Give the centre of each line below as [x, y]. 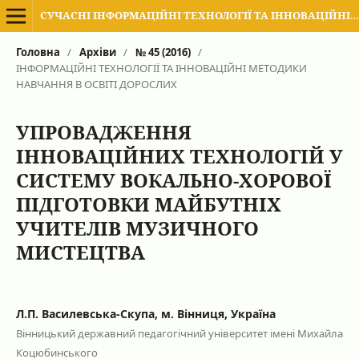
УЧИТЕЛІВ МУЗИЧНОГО [137, 228]
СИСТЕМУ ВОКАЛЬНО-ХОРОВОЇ [173, 179]
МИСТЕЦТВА [80, 252]
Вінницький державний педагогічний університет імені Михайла [179, 333]
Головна [38, 52]
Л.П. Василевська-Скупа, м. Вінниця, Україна [145, 313]
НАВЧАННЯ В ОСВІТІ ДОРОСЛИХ [96, 84]
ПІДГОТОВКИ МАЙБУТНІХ [148, 204]
